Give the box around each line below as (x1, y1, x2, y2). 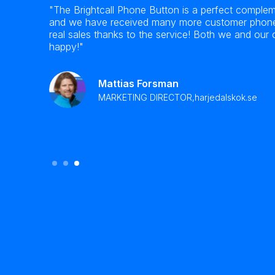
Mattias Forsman (98, 77, 179, 90)
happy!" (49, 41, 83, 53)
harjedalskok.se (195, 91, 257, 103)
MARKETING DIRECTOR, (98, 91, 195, 103)
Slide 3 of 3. (48, 149, 109, 163)
